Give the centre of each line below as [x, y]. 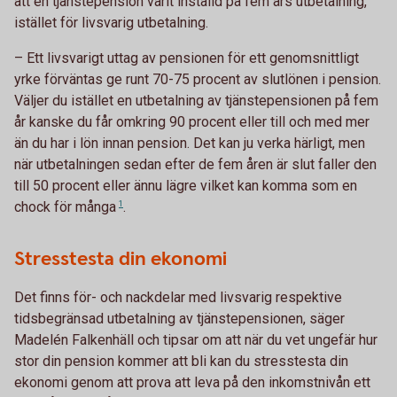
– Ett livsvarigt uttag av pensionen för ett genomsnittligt [187, 58]
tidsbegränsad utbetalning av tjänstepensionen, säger [179, 319]
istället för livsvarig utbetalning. [111, 23]
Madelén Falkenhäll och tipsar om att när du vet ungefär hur [196, 340]
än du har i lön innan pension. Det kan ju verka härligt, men [190, 143]
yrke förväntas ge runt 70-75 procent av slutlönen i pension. [198, 79]
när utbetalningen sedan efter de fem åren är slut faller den [195, 164]
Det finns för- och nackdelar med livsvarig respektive [178, 297]
